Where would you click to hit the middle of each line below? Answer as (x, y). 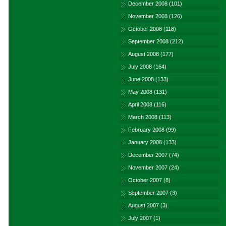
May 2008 (140, 92)
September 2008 (148, 41)
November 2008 (148, 16)
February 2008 (146, 130)
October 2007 (145, 180)
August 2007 (144, 205)
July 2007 (140, 218)
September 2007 (148, 193)
